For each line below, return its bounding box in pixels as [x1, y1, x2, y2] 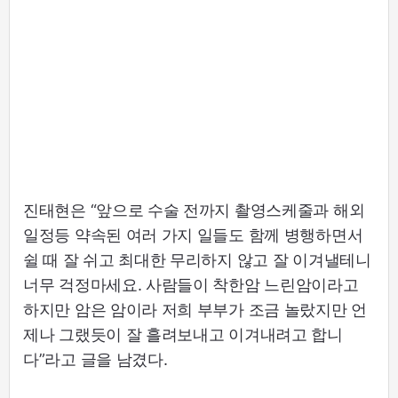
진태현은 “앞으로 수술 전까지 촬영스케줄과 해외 [23, 200, 365, 219]
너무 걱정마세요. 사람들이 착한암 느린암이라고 [23, 275, 359, 294]
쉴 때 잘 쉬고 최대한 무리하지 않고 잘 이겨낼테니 [23, 250, 371, 269]
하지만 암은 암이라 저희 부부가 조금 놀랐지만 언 [23, 299, 367, 319]
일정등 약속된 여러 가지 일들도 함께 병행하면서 [23, 225, 363, 244]
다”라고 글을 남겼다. [23, 349, 168, 369]
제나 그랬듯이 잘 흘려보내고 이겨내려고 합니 [23, 324, 343, 344]
